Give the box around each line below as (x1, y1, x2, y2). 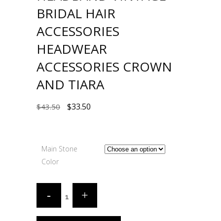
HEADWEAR (37, 39, 107, 58)
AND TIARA (37, 75, 104, 93)
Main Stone (41, 144, 77, 153)
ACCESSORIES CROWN (37, 57, 172, 75)
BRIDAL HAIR (37, 4, 115, 22)
